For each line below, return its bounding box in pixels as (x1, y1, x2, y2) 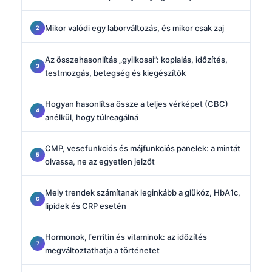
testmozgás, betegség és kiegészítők (45, 67, 186, 78)
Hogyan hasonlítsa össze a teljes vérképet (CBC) (45, 98, 228, 109)
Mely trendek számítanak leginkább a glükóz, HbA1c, (45, 187, 240, 197)
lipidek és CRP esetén (45, 200, 126, 211)
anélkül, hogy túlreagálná (45, 112, 138, 122)
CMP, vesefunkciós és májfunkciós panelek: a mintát (45, 143, 240, 153)
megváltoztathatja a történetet (45, 245, 160, 255)
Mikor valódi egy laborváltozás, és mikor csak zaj (45, 22, 224, 33)
